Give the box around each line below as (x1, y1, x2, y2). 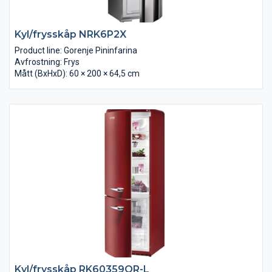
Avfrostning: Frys (15, 56, 80, 67)
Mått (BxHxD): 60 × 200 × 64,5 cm (15, 68, 140, 78)
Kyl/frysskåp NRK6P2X (15, 28, 126, 40)
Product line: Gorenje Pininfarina (15, 45, 137, 55)
